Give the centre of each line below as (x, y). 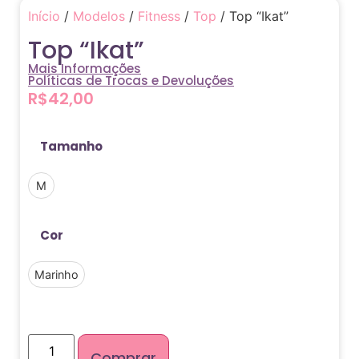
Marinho (56, 274)
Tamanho (71, 146)
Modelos (99, 16)
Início (44, 16)
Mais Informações (85, 68)
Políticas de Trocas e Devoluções (131, 80)
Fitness (159, 16)
